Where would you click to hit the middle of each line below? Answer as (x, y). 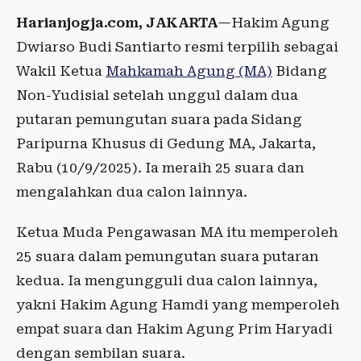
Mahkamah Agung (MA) (189, 71)
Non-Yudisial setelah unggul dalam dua (157, 95)
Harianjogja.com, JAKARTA (117, 23)
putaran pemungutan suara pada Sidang (159, 120)
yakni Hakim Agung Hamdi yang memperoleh (178, 305)
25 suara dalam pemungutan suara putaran (168, 257)
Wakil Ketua (61, 71)
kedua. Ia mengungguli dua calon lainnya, (167, 281)
